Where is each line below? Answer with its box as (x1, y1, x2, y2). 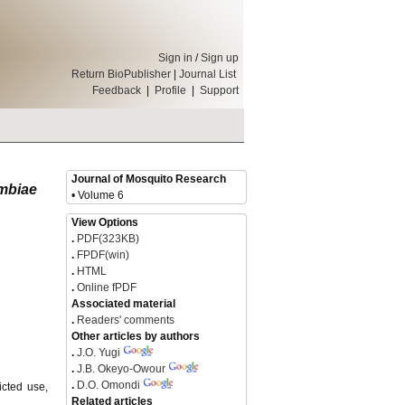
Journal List (179, 68, 239, 80)
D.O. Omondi (77, 379, 140, 391)
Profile (155, 84, 186, 97)
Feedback (92, 84, 141, 97)
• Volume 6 (71, 189, 124, 202)
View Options (71, 216, 138, 229)
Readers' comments (74, 314, 174, 326)
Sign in (158, 52, 193, 64)
